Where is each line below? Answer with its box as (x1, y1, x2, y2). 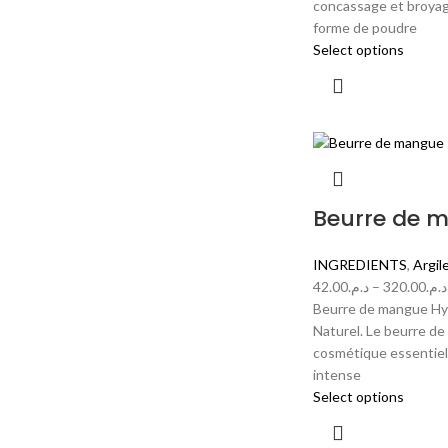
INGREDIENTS (312, 256, 407, 274)
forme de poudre (312, 18, 417, 36)
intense (312, 366, 361, 384)
